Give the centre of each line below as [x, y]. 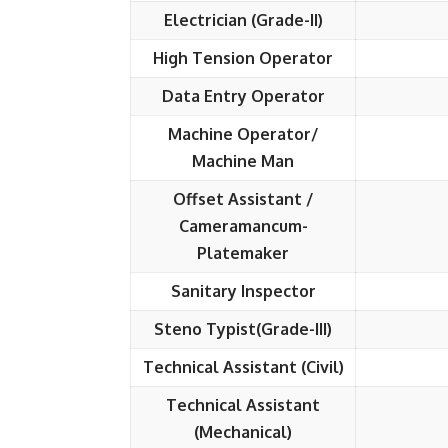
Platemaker [243, 253]
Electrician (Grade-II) [243, 20]
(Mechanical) [243, 432]
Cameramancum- [243, 226]
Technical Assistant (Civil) [243, 367]
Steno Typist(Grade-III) [243, 329]
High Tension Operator [243, 58]
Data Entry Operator [243, 96]
